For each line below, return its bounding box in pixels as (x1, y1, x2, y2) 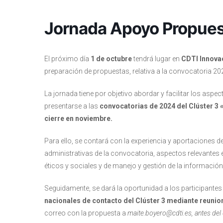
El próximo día (44, 55, 89, 63)
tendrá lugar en (132, 55, 181, 63)
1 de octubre (89, 55, 132, 63)
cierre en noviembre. (44, 114, 112, 122)
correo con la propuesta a (44, 209, 127, 217)
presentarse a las (44, 102, 100, 110)
